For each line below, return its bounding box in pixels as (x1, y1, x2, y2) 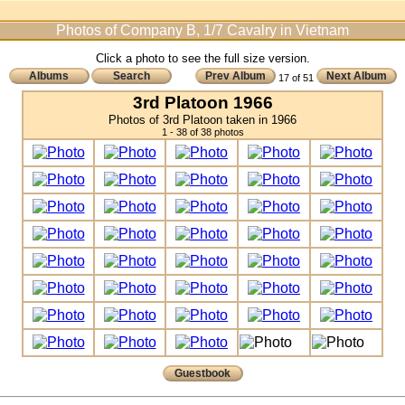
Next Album (325, 70, 387, 82)
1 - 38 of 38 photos (161, 127, 244, 137)
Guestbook (174, 367, 231, 380)
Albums (29, 70, 69, 82)
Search (112, 70, 150, 82)
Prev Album (204, 70, 266, 82)
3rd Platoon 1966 (132, 93, 273, 112)
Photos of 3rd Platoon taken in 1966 (108, 113, 297, 127)
